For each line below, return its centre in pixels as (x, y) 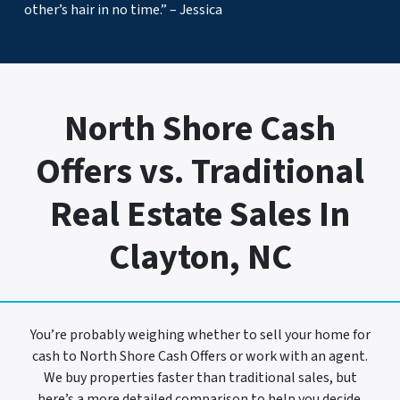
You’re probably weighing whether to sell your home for (200, 334)
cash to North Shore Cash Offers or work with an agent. (200, 356)
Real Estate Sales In (200, 214)
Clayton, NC (200, 257)
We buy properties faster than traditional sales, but (200, 377)
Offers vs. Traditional (200, 171)
